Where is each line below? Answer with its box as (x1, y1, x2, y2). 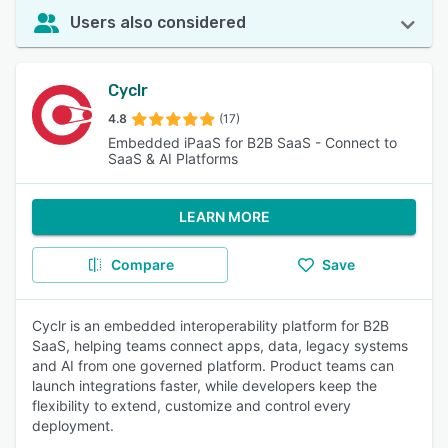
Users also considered (70, 13, 246, 32)
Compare (110, 256, 174, 273)
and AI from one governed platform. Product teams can (32, 357, 394, 374)
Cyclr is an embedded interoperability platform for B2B (32, 317, 389, 334)
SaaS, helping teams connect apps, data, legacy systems (32, 337, 408, 354)
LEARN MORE (178, 208, 270, 225)
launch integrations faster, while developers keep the (32, 377, 377, 394)
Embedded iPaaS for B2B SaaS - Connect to (108, 134, 397, 151)
